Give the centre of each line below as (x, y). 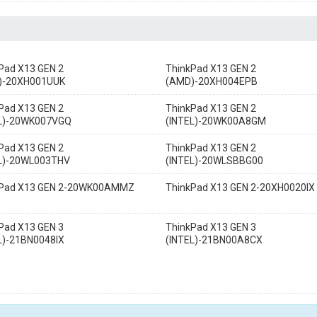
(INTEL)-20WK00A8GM (216, 121)
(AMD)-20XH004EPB (212, 81)
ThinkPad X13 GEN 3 (211, 227)
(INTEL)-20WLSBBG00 (214, 161)
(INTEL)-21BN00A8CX (214, 240)
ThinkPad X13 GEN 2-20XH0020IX (240, 188)
